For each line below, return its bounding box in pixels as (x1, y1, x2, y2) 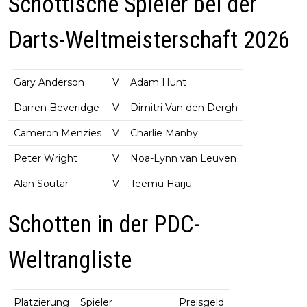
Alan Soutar (14, 177, 69, 191)
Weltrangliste (8, 246, 132, 275)
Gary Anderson (14, 76, 84, 89)
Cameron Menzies (14, 127, 101, 140)
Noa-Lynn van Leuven (130, 152, 236, 165)
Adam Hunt (130, 76, 186, 89)
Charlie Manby (130, 127, 198, 140)
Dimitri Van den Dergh (130, 101, 238, 114)
